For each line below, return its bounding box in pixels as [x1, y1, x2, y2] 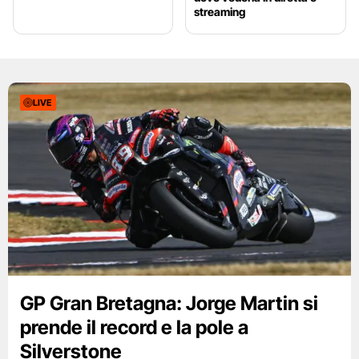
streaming [194, 5, 246, 19]
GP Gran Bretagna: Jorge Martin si [20, 292, 318, 316]
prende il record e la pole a [20, 316, 248, 340]
